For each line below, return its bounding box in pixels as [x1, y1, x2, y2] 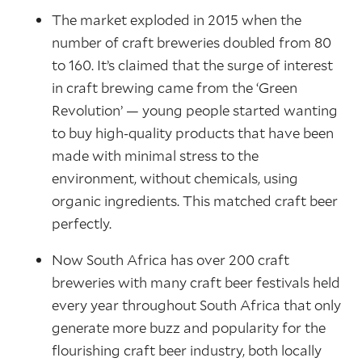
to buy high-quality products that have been [52, 124, 334, 142]
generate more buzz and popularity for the [52, 318, 326, 337]
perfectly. [52, 214, 112, 233]
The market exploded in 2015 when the [52, 11, 301, 29]
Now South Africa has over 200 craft [52, 250, 289, 269]
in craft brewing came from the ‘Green [52, 78, 297, 97]
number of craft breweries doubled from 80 [52, 33, 331, 52]
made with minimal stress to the [52, 146, 259, 165]
